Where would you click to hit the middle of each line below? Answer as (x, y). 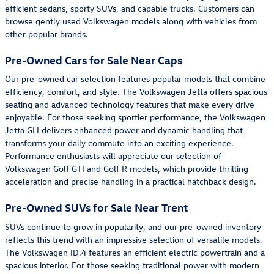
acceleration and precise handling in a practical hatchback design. (131, 182)
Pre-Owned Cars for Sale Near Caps (94, 59)
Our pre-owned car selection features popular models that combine (135, 79)
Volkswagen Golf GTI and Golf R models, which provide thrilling (127, 169)
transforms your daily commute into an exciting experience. (119, 143)
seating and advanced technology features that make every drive (130, 105)
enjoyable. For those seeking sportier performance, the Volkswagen (135, 117)
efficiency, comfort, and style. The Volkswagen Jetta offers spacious (136, 92)
